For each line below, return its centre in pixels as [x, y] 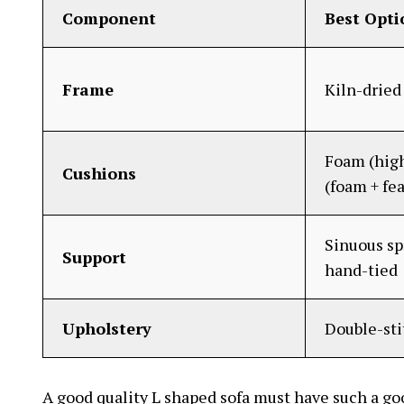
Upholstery [107, 328]
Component [109, 18]
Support [94, 257]
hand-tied [361, 269]
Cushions [99, 173]
